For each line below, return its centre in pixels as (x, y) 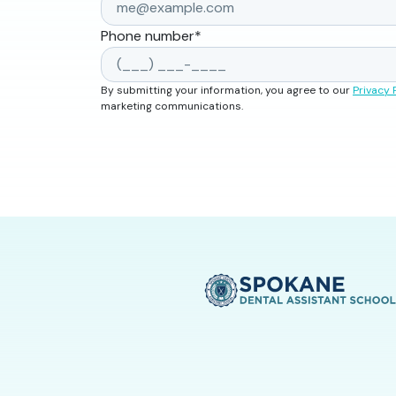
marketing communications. (172, 107)
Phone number (148, 36)
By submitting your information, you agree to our (227, 91)
